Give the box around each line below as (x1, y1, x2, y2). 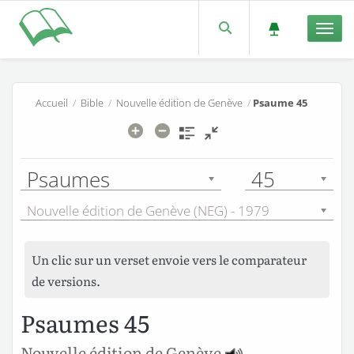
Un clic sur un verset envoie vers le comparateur (32, 250, 307, 269)
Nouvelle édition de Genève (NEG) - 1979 (27, 201, 269, 220)
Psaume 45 (253, 95, 308, 110)
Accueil (36, 95, 69, 110)
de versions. (32, 271, 101, 290)
